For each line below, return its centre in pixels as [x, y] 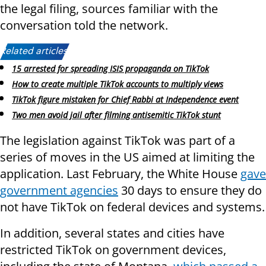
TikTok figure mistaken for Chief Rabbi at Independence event [125, 99]
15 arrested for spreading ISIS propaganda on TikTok [110, 69]
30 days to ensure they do [190, 190]
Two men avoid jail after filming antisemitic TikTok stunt [116, 115]
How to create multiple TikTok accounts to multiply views [118, 84]
